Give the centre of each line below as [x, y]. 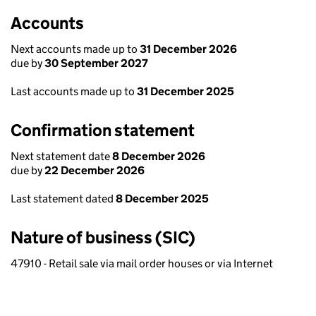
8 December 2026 [159, 156]
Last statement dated [63, 199]
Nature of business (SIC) [103, 237]
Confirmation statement [103, 130]
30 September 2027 [96, 63]
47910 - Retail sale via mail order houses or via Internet [142, 263]
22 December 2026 [95, 170]
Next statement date [61, 156]
